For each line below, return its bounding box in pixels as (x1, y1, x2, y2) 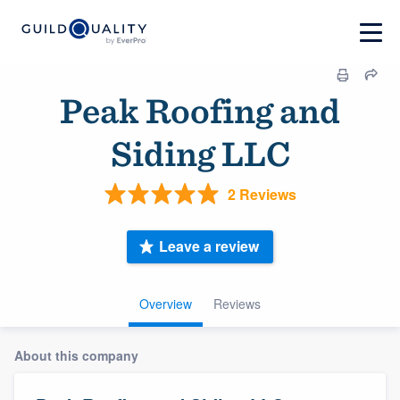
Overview (139, 294, 192, 312)
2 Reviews (227, 183, 296, 204)
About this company (14, 346, 138, 364)
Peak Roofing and (60, 89, 340, 132)
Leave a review (159, 236, 259, 257)
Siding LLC (110, 132, 290, 175)
